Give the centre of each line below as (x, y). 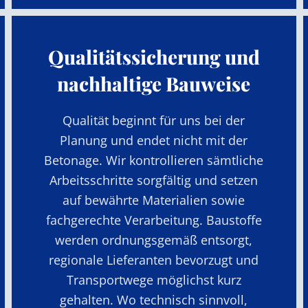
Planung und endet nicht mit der (154, 140)
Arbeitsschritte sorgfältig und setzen (154, 180)
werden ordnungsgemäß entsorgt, (154, 240)
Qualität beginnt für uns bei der (154, 120)
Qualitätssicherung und (154, 56)
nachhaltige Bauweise (154, 83)
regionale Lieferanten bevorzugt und (154, 260)
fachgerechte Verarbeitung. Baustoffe (154, 220)
